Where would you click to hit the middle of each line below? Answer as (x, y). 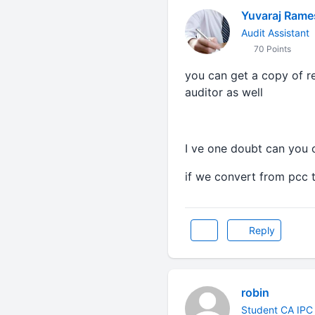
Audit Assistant (275, 33)
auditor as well (224, 92)
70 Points (271, 49)
